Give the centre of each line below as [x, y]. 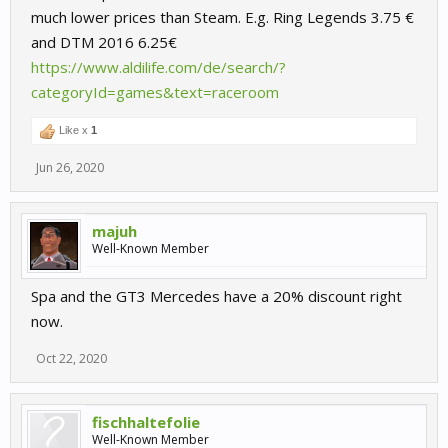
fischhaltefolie [146, 422]
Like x [73, 130]
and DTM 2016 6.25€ [104, 42]
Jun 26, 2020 [70, 167]
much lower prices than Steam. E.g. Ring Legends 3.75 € [222, 17]
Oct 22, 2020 [71, 358]
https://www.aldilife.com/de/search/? [158, 67]
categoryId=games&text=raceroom [155, 92]
